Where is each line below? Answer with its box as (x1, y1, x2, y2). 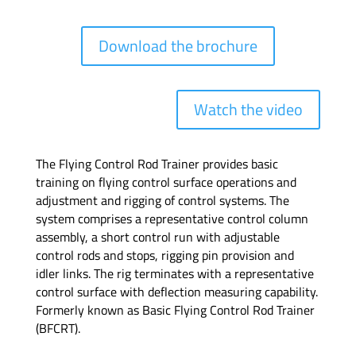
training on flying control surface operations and (35, 172, 296, 192)
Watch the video (194, 96, 304, 122)
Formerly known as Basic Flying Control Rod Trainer (35, 300, 315, 319)
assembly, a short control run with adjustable (35, 226, 280, 246)
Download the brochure (98, 33, 257, 58)
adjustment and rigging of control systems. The (35, 190, 289, 210)
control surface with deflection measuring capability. (35, 281, 318, 301)
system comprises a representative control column (35, 208, 308, 228)
